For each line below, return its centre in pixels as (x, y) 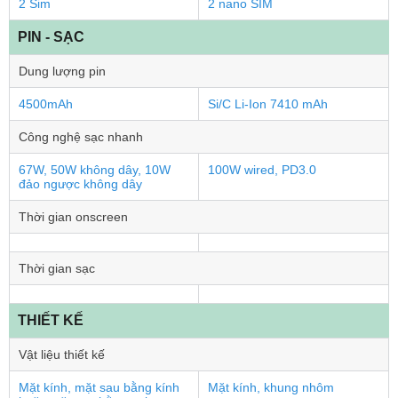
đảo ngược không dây (80, 184)
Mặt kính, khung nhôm (271, 387)
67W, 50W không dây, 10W (95, 170)
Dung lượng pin (62, 71)
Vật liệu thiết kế (62, 354)
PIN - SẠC (51, 37)
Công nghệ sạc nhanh (81, 137)
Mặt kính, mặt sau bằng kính (99, 387)
